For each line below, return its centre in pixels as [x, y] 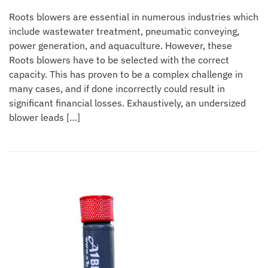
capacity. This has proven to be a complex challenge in [126, 74]
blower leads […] [45, 118]
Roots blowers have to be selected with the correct [119, 60]
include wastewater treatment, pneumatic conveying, [124, 31]
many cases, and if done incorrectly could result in [117, 89]
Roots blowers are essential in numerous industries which [134, 17]
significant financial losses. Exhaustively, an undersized [127, 103]
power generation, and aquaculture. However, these [121, 46]
